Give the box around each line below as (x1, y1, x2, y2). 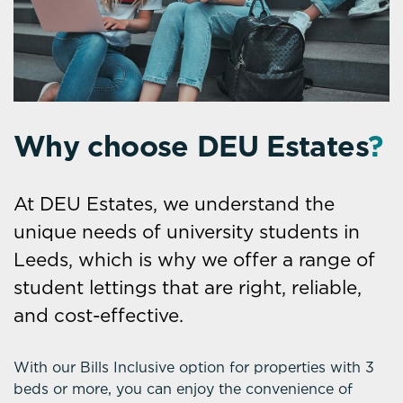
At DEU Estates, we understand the (13, 197, 335, 214)
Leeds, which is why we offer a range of (13, 253, 375, 270)
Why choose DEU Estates (13, 136, 368, 162)
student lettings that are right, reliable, (13, 281, 362, 298)
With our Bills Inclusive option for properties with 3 (13, 362, 374, 376)
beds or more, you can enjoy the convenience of (13, 383, 353, 398)
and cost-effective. (13, 309, 184, 326)
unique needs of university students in (13, 225, 360, 242)
